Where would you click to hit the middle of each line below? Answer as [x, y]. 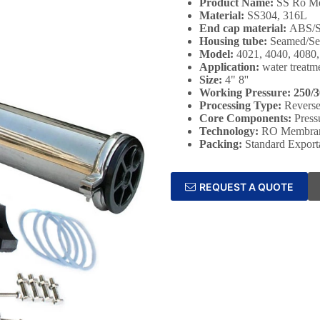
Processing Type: [242, 105]
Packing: [221, 144]
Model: [218, 54]
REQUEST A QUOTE [246, 186]
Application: [231, 67]
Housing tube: [235, 41]
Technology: [230, 131]
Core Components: [247, 118]
